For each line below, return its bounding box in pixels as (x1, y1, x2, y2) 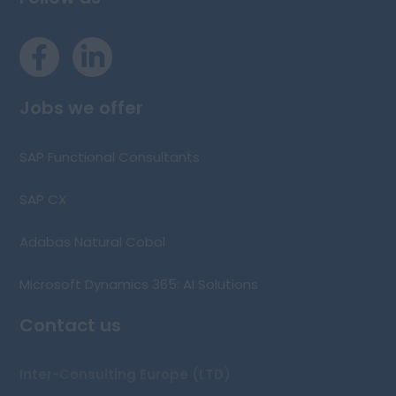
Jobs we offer (19, 95, 144, 121)
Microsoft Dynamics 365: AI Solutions (19, 275, 259, 294)
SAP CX (19, 190, 67, 209)
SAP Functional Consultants (19, 148, 201, 167)
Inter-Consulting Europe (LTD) (19, 365, 232, 385)
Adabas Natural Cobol (19, 232, 166, 252)
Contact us (19, 313, 122, 339)
